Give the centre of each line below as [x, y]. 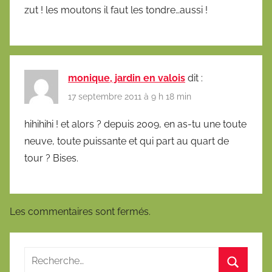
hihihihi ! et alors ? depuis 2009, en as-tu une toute [135, 124]
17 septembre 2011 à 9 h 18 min [130, 97]
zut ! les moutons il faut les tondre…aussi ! [116, 10]
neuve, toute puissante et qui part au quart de [127, 141]
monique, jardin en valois [127, 78]
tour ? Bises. [51, 158]
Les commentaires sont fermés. [80, 211]
